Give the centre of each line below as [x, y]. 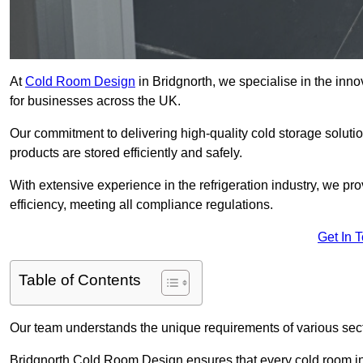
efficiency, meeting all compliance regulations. [141, 205]
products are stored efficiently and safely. [126, 153]
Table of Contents [80, 280]
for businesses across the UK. [95, 101]
